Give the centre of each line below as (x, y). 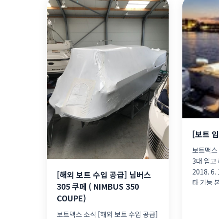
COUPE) (71, 198)
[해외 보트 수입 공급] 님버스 (104, 175)
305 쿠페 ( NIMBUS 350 (98, 186)
